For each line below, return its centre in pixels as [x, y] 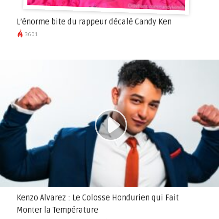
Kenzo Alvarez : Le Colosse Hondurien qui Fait [98, 198]
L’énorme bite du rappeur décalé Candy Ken [94, 22]
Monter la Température [57, 210]
